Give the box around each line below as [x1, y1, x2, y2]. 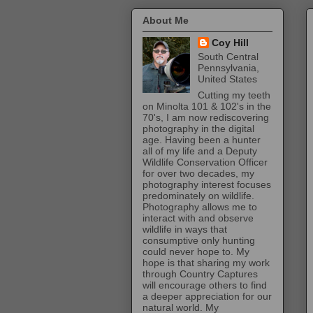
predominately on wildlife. [143, 190, 254, 202]
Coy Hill [211, 37, 249, 49]
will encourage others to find [143, 279, 267, 291]
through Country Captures [143, 268, 258, 280]
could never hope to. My [143, 246, 249, 258]
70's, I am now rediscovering [143, 112, 269, 124]
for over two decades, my [143, 168, 254, 180]
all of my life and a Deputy [143, 145, 257, 157]
